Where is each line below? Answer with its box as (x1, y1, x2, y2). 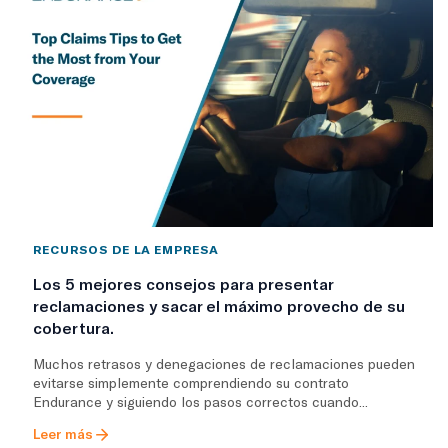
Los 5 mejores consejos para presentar (33, 273, 333, 293)
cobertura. (33, 317, 114, 337)
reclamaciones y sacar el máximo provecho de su (33, 295, 405, 315)
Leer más (33, 424, 93, 442)
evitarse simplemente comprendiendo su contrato (33, 373, 349, 391)
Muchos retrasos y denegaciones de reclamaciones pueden (33, 354, 415, 372)
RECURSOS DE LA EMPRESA (33, 241, 220, 256)
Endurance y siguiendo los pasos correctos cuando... (33, 392, 368, 410)
